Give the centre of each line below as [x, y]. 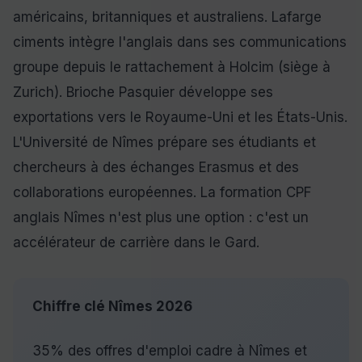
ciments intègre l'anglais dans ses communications [180, 42]
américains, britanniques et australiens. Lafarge [167, 17]
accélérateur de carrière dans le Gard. [136, 242]
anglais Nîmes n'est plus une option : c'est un [161, 217]
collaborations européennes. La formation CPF [162, 192]
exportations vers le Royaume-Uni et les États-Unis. [180, 117]
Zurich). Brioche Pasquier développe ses [143, 92]
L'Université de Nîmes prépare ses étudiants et [164, 142]
